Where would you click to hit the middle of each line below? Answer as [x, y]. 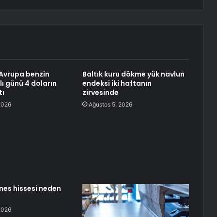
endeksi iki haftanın [117, 84]
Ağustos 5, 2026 [110, 105]
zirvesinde [100, 93]
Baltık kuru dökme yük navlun [133, 74]
